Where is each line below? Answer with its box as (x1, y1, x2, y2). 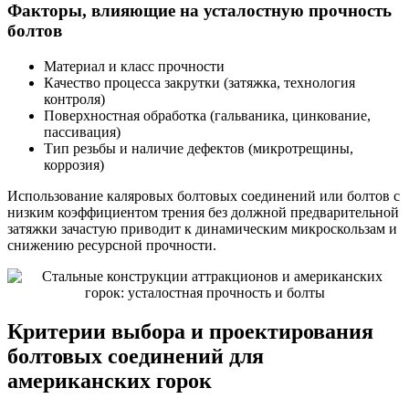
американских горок (7, 368, 212, 393)
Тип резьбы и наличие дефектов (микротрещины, (44, 140, 353, 156)
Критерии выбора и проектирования (7, 319, 373, 343)
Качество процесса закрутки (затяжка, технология (44, 74, 355, 90)
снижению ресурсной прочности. (7, 236, 216, 253)
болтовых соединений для (7, 343, 264, 368)
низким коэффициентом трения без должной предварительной (7, 204, 399, 220)
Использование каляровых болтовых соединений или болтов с (7, 187, 400, 204)
